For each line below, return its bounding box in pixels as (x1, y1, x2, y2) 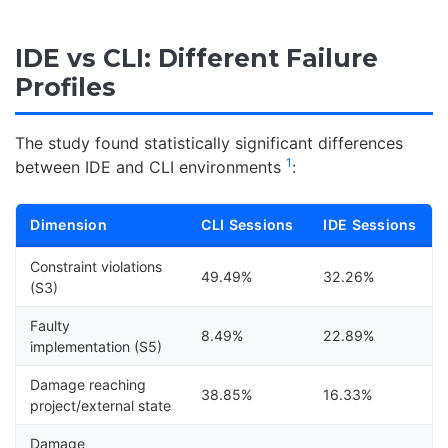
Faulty (30, 316, 71, 334)
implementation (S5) (30, 337, 163, 355)
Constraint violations (30, 257, 163, 275)
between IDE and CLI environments (15, 156, 286, 177)
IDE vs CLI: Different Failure (15, 42, 378, 73)
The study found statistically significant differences (15, 132, 403, 153)
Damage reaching (30, 375, 147, 393)
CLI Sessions (201, 215, 294, 233)
